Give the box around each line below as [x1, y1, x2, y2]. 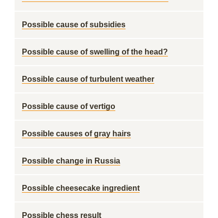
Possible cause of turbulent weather [22, 75, 154, 83]
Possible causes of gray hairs [22, 129, 131, 138]
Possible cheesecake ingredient [22, 184, 140, 192]
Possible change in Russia [22, 157, 120, 165]
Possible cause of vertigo [22, 102, 115, 110]
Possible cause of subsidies [22, 20, 126, 29]
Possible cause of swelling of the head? [22, 48, 168, 56]
